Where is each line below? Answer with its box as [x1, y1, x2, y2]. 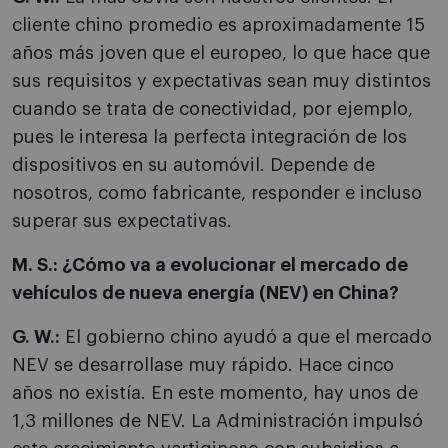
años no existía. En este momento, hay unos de [12, 384, 418, 403]
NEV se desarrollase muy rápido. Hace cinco [12, 356, 394, 375]
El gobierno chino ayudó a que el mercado [60, 328, 432, 347]
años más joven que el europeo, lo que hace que [12, 44, 430, 63]
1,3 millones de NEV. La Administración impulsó [12, 412, 423, 431]
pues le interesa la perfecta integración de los [12, 128, 407, 147]
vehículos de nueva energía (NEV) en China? [12, 284, 399, 303]
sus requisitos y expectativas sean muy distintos [12, 72, 431, 91]
